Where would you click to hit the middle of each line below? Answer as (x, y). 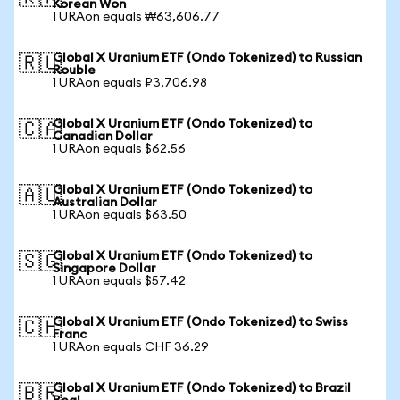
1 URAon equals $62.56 (119, 149)
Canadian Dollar (103, 137)
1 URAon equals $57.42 (119, 281)
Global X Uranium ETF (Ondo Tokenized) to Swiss (200, 322)
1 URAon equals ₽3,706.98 (130, 83)
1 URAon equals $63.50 (120, 215)
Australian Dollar (105, 203)
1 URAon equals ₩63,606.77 (136, 17)
